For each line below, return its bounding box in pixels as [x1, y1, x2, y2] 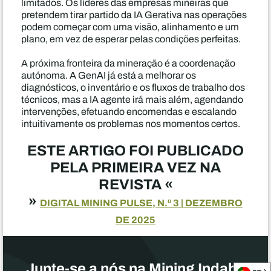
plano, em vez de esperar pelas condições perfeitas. [21, 32, 241, 46]
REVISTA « [98, 174, 173, 195]
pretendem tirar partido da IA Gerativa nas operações [21, 8, 247, 22]
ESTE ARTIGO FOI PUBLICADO [27, 140, 244, 162]
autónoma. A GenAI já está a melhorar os [21, 68, 196, 82]
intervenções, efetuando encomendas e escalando [21, 105, 237, 119]
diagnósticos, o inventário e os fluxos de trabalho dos [21, 80, 245, 94]
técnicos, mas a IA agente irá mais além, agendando [21, 93, 243, 106]
